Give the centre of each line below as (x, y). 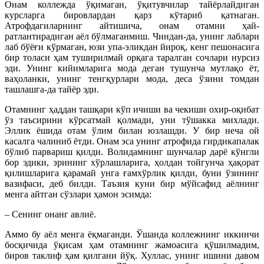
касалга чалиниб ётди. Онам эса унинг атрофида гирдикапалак (132, 141)
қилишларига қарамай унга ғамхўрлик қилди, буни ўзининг (132, 173)
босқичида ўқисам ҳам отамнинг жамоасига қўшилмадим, (132, 245)
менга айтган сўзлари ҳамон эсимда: (78, 194)
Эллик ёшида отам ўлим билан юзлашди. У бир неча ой (132, 131)
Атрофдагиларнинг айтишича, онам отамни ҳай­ (132, 26)
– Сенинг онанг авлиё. (50, 214)
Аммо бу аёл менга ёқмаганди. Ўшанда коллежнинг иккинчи (132, 235)
